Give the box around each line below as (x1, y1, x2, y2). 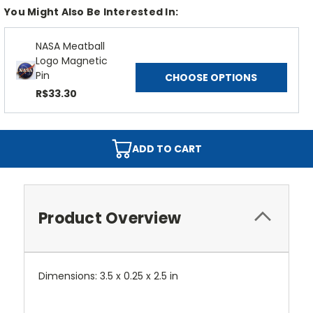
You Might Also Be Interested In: (4, 5, 178, 20)
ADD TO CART (132, 142, 202, 156)
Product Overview (38, 208, 181, 230)
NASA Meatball (36, 39, 105, 54)
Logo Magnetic (36, 54, 108, 68)
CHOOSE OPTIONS (165, 71, 258, 85)
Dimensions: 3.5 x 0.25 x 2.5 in (38, 269, 178, 284)
